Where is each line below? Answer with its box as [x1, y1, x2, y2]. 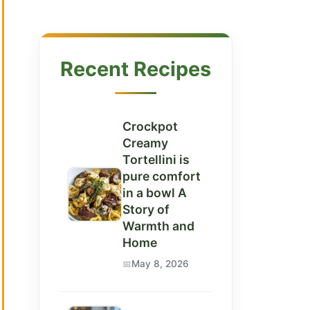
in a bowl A [122, 185, 187, 200]
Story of [122, 202, 170, 217]
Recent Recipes [60, 57, 211, 81]
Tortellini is [122, 152, 190, 167]
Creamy [122, 136, 168, 150]
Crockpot [122, 119, 178, 134]
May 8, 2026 [131, 258, 189, 269]
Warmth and [122, 219, 194, 233]
